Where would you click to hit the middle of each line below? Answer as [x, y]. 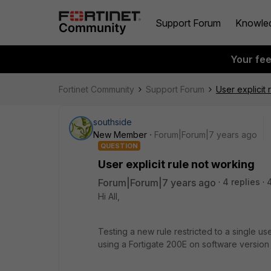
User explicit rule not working [176, 164]
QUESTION [119, 146]
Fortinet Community [96, 89]
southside [113, 122]
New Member [120, 135]
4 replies [241, 182]
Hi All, [109, 196]
